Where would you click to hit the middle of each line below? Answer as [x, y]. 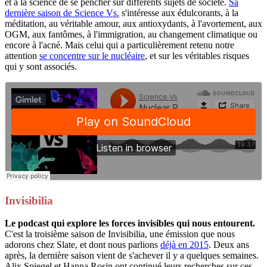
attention [22, 55]
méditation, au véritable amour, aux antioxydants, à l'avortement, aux [133, 23]
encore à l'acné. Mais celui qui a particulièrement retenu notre [119, 45]
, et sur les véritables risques [197, 55]
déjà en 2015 [184, 245]
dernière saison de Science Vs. [62, 13]
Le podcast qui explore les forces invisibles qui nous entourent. [130, 223]
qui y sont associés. [41, 66]
